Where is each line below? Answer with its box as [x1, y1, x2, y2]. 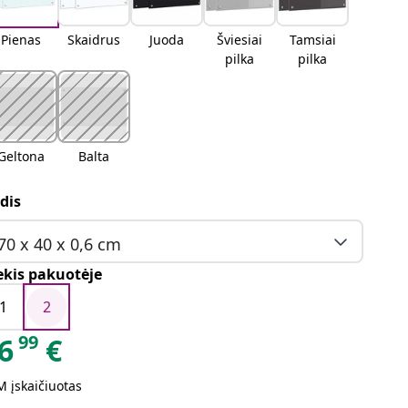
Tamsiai [289, 31, 336, 48]
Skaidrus [67, 31, 121, 48]
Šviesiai [217, 31, 263, 48]
